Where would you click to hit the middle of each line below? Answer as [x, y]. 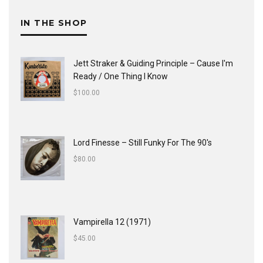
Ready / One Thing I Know [121, 76]
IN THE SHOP [54, 23]
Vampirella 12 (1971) [112, 222]
